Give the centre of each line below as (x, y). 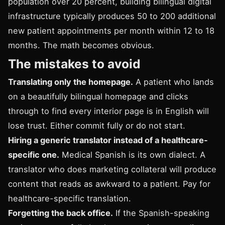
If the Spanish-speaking (161, 213)
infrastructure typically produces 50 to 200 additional (112, 16)
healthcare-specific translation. (70, 199)
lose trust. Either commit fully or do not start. (97, 126)
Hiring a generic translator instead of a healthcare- (108, 140)
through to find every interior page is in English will (108, 111)
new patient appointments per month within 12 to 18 (111, 31)
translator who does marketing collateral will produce (112, 170)
